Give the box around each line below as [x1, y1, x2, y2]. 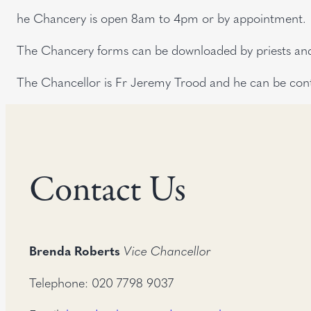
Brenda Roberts [29, 241, 120, 259]
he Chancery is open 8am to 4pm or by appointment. [17, 8, 306, 26]
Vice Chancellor [124, 241, 211, 259]
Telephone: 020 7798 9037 [29, 273, 174, 291]
